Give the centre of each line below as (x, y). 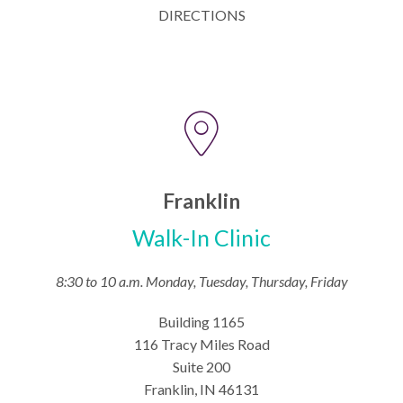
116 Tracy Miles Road (201, 344)
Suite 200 (201, 367)
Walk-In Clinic (201, 237)
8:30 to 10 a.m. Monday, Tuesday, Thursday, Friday (201, 281)
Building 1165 (201, 322)
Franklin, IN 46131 (201, 389)
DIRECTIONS (201, 15)
